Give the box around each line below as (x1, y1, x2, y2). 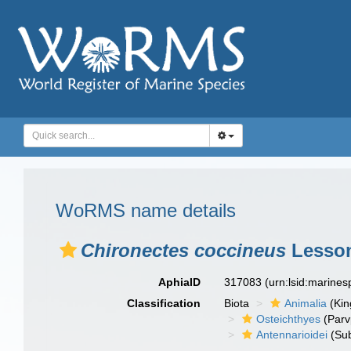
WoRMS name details (56, 200, 236, 221)
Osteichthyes (256, 313, 321, 325)
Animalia (284, 297, 327, 309)
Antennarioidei (256, 328, 328, 341)
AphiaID (158, 276, 201, 288)
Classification (127, 297, 201, 309)
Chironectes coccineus (81, 240, 286, 261)
